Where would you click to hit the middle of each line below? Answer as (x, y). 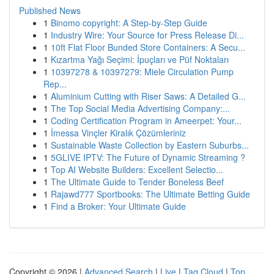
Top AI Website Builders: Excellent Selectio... (137, 169)
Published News (50, 10)
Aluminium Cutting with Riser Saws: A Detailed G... (148, 96)
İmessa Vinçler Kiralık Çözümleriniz (118, 133)
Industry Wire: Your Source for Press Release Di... (147, 35)
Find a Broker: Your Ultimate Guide (118, 206)
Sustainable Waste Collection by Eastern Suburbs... (150, 145)
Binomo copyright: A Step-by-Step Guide (129, 23)
